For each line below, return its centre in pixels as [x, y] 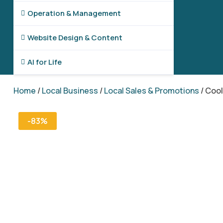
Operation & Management [74, 13]
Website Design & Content [75, 38]
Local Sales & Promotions [151, 91]
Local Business [70, 91]
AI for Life [44, 62]
